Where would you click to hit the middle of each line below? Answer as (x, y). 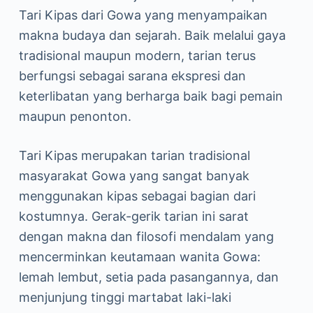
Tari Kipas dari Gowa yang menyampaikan (143, 15)
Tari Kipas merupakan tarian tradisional (134, 155)
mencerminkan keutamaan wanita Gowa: (139, 257)
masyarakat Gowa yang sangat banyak (134, 176)
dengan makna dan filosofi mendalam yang (146, 236)
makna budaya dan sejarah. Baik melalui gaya (152, 35)
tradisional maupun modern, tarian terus (137, 56)
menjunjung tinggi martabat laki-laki (125, 297)
